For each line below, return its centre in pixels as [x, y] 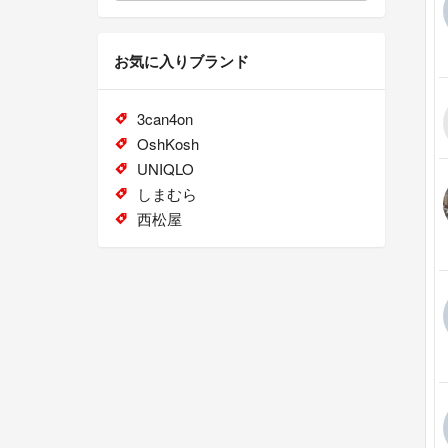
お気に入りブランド [181, 61]
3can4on [164, 119]
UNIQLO [165, 169]
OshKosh [167, 144]
